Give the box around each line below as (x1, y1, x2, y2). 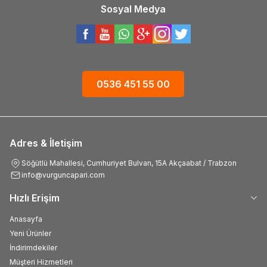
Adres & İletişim (10, 136, 82, 149)
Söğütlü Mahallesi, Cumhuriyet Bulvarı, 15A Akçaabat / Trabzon (21, 158, 237, 167)
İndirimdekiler (10, 243, 57, 252)
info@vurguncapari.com (21, 170, 105, 180)
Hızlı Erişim (10, 191, 60, 204)
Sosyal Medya (101, 2, 166, 15)
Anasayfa (10, 214, 42, 223)
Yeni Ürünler (10, 228, 51, 238)
